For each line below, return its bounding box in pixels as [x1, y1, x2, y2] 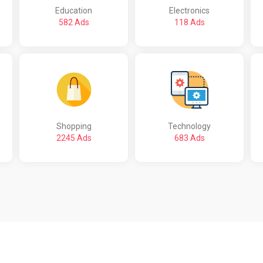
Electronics [169, 5, 210, 15]
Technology [168, 121, 211, 131]
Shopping [56, 121, 92, 131]
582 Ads [58, 17, 89, 27]
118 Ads [174, 17, 205, 27]
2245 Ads [56, 133, 92, 143]
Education [55, 5, 92, 15]
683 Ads [174, 133, 205, 143]
